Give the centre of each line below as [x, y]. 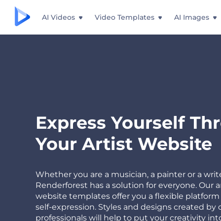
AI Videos [58, 17]
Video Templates [125, 17]
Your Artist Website [124, 144]
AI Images [192, 17]
